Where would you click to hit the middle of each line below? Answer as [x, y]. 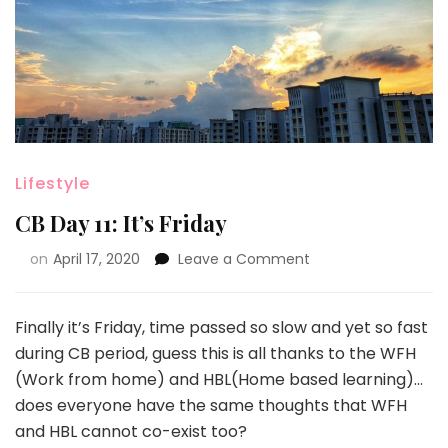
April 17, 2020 [96, 258]
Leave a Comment [244, 258]
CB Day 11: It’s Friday [121, 222]
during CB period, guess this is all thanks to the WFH [215, 353]
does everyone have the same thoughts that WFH [211, 405]
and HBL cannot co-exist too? [131, 431]
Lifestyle [52, 183]
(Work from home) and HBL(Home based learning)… [219, 379]
